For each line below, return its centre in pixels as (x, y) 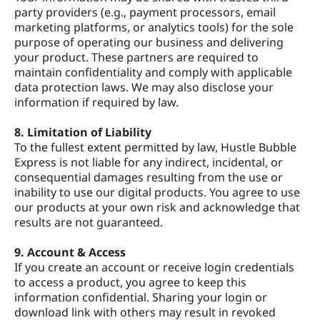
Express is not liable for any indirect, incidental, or (149, 162)
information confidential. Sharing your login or (141, 297)
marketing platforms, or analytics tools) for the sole (154, 27)
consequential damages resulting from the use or (149, 177)
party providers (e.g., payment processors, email (145, 12)
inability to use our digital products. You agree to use (157, 192)
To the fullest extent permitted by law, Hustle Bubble (155, 147)
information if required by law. (96, 102)
